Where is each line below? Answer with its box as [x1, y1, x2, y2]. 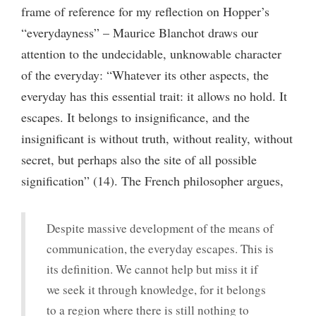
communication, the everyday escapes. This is [47, 240, 274, 257]
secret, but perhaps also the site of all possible [21, 150, 257, 168]
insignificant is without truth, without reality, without [21, 129, 293, 147]
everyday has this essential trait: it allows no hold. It [21, 87, 287, 104]
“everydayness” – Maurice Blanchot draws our [21, 23, 258, 41]
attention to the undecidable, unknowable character [21, 44, 281, 62]
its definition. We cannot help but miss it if [47, 260, 258, 277]
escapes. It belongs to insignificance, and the [21, 108, 250, 126]
